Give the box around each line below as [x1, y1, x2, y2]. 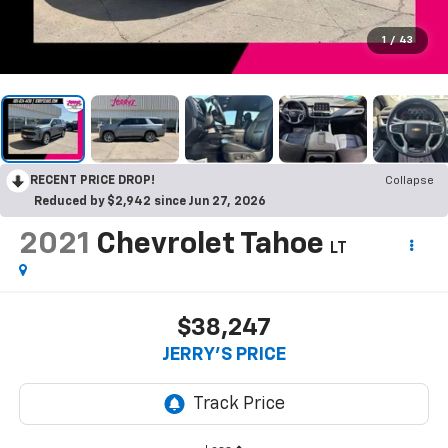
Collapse [385, 174, 434, 187]
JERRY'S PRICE [162, 346, 286, 365]
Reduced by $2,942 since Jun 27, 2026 [34, 195, 266, 208]
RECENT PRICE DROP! [30, 174, 155, 187]
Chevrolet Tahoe [95, 229, 324, 260]
